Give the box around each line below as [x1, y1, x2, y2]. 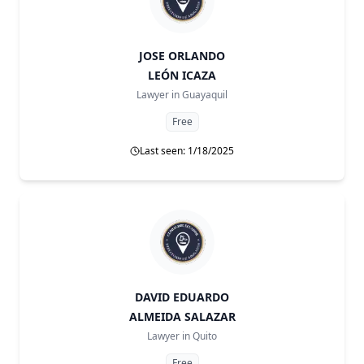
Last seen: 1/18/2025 [140, 144, 234, 158]
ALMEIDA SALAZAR [128, 309, 236, 324]
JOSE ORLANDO [139, 48, 225, 63]
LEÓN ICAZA [148, 67, 216, 83]
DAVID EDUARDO [135, 289, 229, 305]
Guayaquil [182, 88, 227, 102]
